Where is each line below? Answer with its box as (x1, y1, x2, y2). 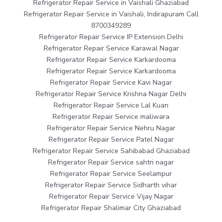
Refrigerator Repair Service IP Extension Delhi (39, 32, 183, 42)
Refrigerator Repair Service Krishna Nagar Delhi (36, 89, 186, 99)
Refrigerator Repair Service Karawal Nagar (43, 43, 179, 53)
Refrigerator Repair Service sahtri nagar (48, 157, 174, 167)
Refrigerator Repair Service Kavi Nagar (50, 77, 172, 87)
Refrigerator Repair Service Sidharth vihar (45, 180, 177, 190)
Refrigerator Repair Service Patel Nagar (48, 134, 174, 144)
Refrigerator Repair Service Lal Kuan (54, 100, 168, 110)
